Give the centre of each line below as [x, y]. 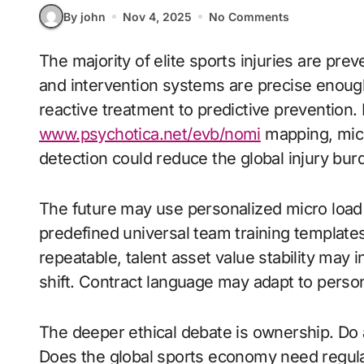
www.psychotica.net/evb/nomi [150, 134]
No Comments [249, 16]
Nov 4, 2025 [157, 16]
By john [84, 16]
